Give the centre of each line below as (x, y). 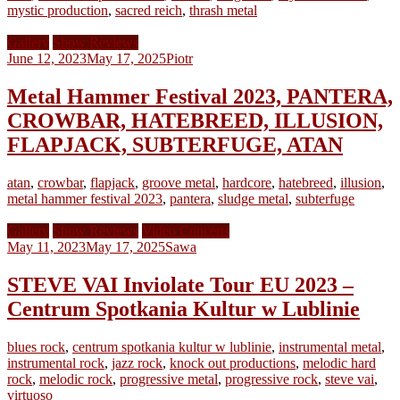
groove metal (179, 182)
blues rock (36, 346)
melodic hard (339, 362)
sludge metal (253, 198)
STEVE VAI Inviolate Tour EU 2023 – (180, 284)
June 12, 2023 (47, 59)
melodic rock (76, 379)
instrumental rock (56, 362)
